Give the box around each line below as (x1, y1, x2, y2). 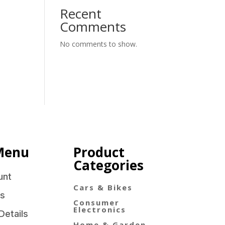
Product (73, 143, 125, 161)
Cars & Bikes (73, 182, 133, 193)
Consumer (73, 197, 120, 208)
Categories (73, 156, 144, 174)
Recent (60, 5, 102, 23)
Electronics (73, 204, 126, 215)
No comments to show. (60, 39, 138, 49)
